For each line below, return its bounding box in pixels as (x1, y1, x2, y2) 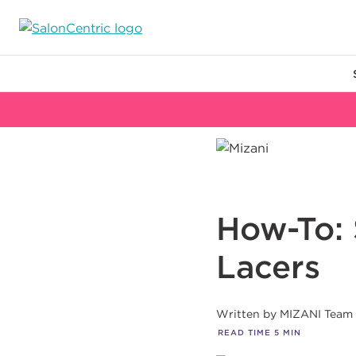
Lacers (216, 247, 320, 286)
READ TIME (218, 327, 271, 338)
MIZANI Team (280, 307, 353, 321)
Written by (216, 307, 277, 321)
